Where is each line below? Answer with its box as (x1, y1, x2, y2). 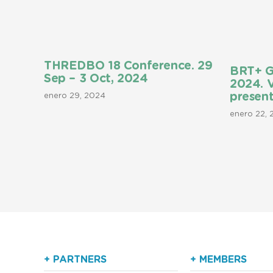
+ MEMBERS (190, 254, 247, 264)
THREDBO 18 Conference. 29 (44, 60, 213, 73)
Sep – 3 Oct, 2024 (44, 73, 148, 85)
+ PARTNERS (44, 254, 107, 264)
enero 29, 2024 (44, 92, 105, 101)
